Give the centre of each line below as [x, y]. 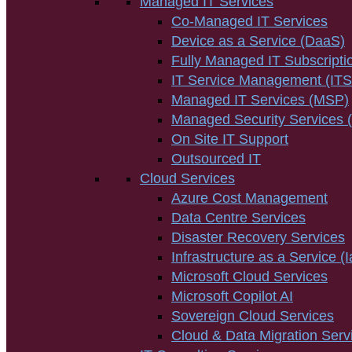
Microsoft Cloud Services [249, 277]
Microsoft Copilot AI [232, 296]
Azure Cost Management [249, 198]
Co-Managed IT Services [249, 21]
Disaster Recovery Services [258, 237]
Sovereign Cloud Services [253, 316]
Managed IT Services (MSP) [260, 100]
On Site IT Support [230, 139]
